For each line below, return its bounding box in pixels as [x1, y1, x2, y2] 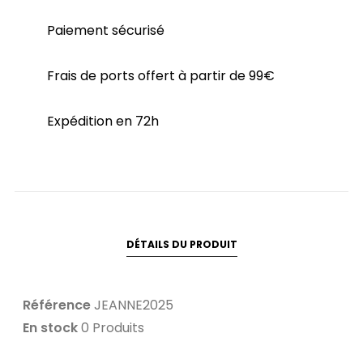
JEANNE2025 [94, 296, 173, 314]
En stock [23, 318, 78, 337]
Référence [23, 296, 91, 314]
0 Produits [81, 318, 144, 337]
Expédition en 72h [47, 112, 159, 130]
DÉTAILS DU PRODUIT [126, 237, 237, 251]
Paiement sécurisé [47, 21, 164, 40]
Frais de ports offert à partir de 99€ [47, 66, 275, 85]
